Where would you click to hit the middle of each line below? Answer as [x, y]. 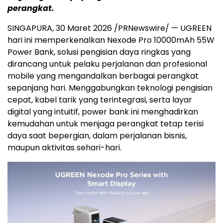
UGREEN [196, 28]
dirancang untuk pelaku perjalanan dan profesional [107, 64]
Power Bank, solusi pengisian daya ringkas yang [99, 52]
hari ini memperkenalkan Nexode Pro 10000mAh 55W [111, 40]
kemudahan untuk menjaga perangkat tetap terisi [106, 124]
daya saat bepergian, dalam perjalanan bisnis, [97, 136]
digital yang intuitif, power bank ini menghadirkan [103, 112]
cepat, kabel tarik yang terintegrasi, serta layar [100, 100]
